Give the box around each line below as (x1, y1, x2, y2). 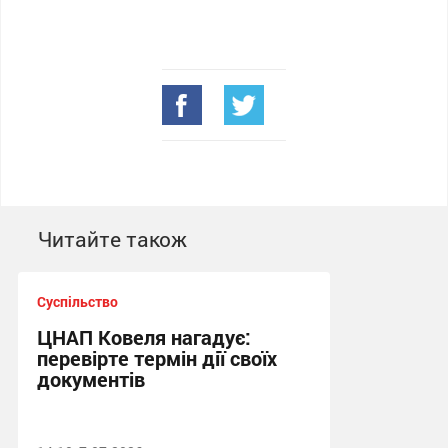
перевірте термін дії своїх (36, 345, 277, 371)
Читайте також (37, 225, 187, 253)
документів (36, 366, 145, 392)
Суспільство (36, 292, 118, 311)
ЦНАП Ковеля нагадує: (36, 324, 251, 350)
